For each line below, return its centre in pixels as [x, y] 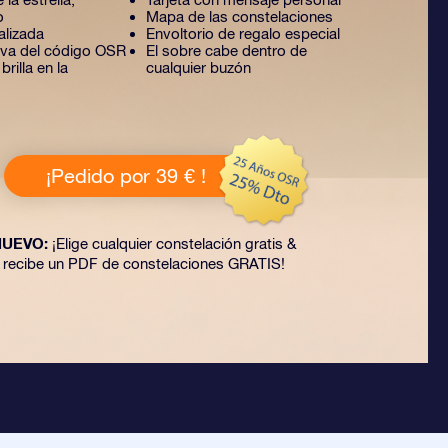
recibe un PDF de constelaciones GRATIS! [143, 263]
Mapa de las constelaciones [239, 16]
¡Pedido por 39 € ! [126, 175]
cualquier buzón [198, 67]
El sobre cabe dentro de [226, 50]
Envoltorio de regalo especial [243, 33]
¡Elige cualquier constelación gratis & [172, 243]
